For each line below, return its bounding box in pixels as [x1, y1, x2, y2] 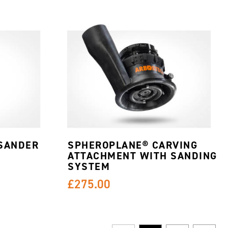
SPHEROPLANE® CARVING [68, 138, 198, 152]
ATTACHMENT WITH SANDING [68, 149, 217, 162]
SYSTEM [68, 159, 110, 173]
